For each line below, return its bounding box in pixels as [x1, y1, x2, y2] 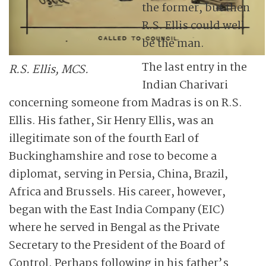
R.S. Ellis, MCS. [9, 61, 88, 79]
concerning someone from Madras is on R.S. [9, 94, 242, 112]
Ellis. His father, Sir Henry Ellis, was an [9, 112, 214, 130]
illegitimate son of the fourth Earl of [9, 130, 199, 148]
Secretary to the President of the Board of [9, 237, 225, 255]
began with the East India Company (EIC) [9, 201, 224, 219]
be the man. [142, 35, 204, 53]
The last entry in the [142, 59, 247, 77]
